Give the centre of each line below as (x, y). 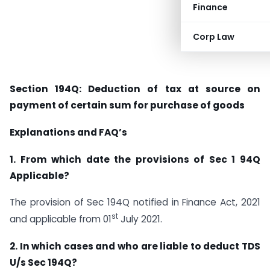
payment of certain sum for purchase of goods (127, 105)
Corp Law (214, 37)
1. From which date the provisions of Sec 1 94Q (135, 159)
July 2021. (140, 219)
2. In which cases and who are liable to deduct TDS (135, 246)
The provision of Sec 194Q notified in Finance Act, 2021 (135, 202)
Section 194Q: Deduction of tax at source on (135, 89)
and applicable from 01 (61, 219)
